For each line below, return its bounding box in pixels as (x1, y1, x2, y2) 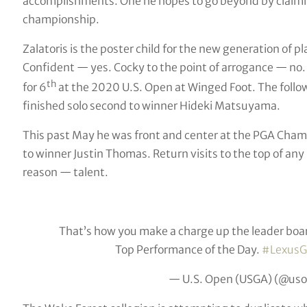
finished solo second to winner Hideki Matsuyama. (22, 99, 280, 113)
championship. (22, 12, 99, 27)
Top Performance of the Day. (115, 242, 262, 256)
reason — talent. (22, 165, 108, 180)
